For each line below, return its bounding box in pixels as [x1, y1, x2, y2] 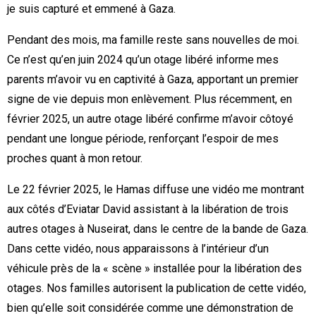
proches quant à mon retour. [7, 152, 142, 166]
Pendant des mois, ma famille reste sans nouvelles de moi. [7, 33, 299, 47]
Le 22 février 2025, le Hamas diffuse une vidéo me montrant [7, 183, 304, 197]
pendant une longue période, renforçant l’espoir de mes [7, 132, 279, 146]
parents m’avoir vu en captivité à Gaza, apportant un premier [7, 73, 298, 87]
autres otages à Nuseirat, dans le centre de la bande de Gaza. [7, 222, 308, 236]
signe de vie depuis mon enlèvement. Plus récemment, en [7, 92, 292, 107]
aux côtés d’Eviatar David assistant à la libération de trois [7, 202, 288, 217]
